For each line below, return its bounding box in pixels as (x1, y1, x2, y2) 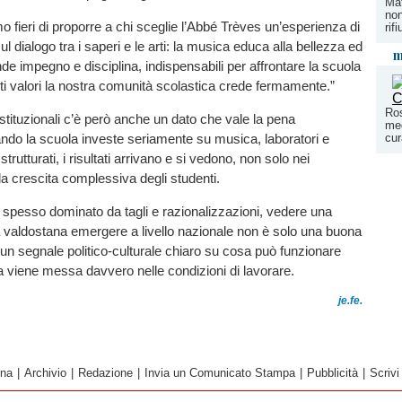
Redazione (78, 366, 133, 380)
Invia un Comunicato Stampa (144, 366, 295, 380)
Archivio (24, 366, 66, 380)
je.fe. (338, 293, 363, 307)
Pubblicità (307, 366, 358, 380)
